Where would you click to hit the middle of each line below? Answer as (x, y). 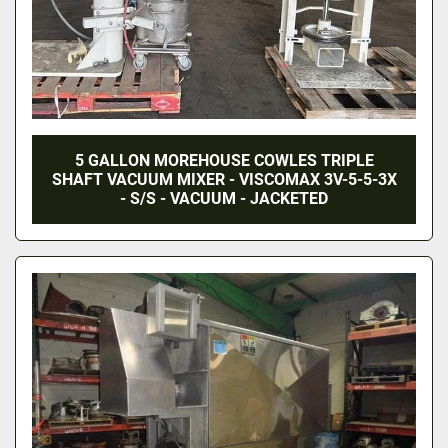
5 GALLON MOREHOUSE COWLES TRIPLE (224, 161)
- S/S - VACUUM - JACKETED (224, 199)
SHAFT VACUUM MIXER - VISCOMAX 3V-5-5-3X (224, 180)
